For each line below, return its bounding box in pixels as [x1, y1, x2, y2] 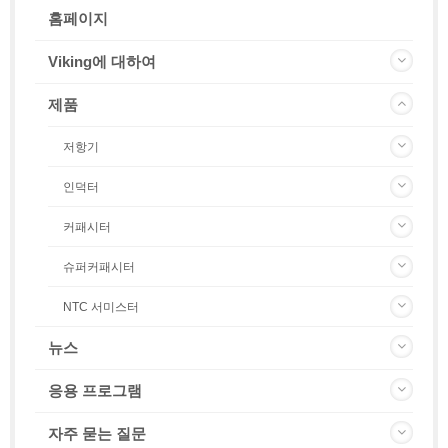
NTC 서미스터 [63, 299, 139, 314]
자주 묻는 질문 [48, 424, 146, 442]
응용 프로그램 [48, 381, 142, 399]
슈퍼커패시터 [63, 259, 135, 274]
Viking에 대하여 [48, 52, 156, 70]
